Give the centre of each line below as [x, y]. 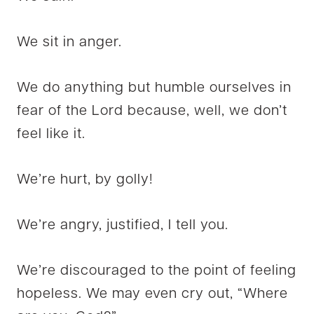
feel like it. [51, 134]
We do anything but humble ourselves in [154, 88]
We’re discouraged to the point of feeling [157, 271]
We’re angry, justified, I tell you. [123, 225]
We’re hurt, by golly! [85, 180]
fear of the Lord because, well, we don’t [152, 111]
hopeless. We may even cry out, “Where [152, 294]
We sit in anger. [69, 42]
